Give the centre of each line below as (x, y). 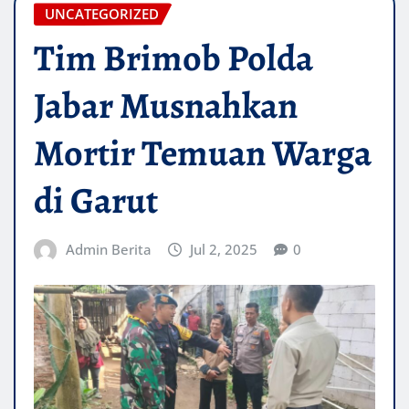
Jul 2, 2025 (224, 250)
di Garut (96, 201)
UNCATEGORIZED (102, 14)
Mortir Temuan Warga (203, 153)
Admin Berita (108, 250)
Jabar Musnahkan (166, 106)
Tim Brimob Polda (173, 58)
